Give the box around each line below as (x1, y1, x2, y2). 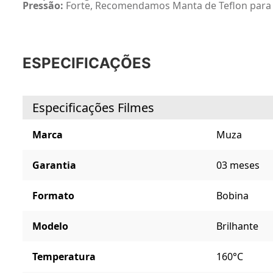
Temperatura (32, 250, 96, 264)
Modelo (32, 219, 68, 233)
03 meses (216, 158, 260, 172)
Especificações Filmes (32, 99, 154, 116)
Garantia (32, 158, 76, 172)
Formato (32, 189, 74, 203)
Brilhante (216, 219, 258, 233)
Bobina (216, 189, 249, 203)
